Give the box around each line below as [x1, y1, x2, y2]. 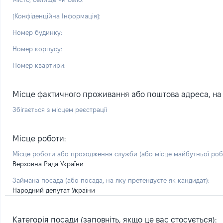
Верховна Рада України [12, 160, 84, 167]
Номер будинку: [12, 29, 62, 36]
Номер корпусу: [12, 45, 62, 52]
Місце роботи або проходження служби [12, 150, 139, 157]
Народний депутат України [12, 187, 95, 194]
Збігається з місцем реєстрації [12, 106, 107, 113]
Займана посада [12, 177, 65, 184]
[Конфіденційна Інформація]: [12, 12, 101, 19]
